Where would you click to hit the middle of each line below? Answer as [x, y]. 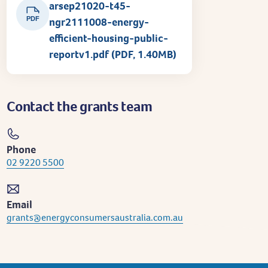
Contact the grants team [80, 106]
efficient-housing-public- [109, 38]
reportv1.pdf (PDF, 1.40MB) [113, 54]
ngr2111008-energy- [99, 22]
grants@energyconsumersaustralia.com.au [95, 217]
